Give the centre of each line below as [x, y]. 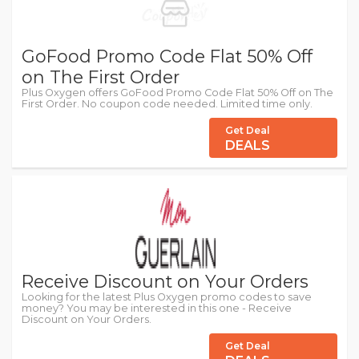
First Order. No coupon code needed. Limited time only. [167, 104]
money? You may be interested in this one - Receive [157, 309]
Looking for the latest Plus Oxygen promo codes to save [167, 297]
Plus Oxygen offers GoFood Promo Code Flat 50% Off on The [177, 93]
